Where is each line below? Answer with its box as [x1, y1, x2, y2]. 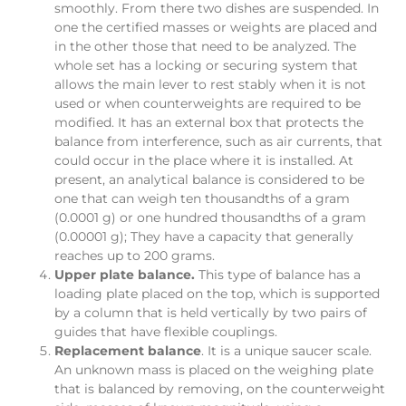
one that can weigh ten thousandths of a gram [54, 189, 350, 207]
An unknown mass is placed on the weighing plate [54, 361, 373, 378]
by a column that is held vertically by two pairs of [54, 304, 367, 321]
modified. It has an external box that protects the [54, 113, 363, 130]
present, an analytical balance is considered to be [54, 170, 364, 188]
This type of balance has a [195, 266, 361, 283]
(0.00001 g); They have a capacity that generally [54, 227, 353, 245]
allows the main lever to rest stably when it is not [54, 75, 366, 92]
